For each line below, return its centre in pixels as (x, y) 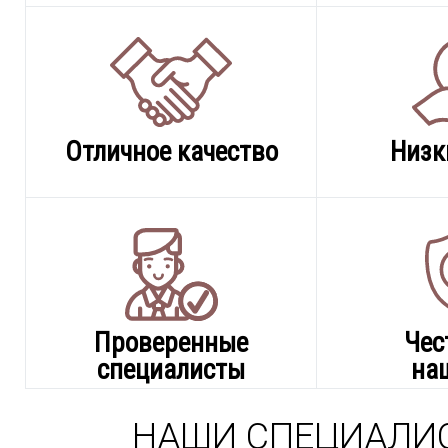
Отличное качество (171, 152)
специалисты (171, 370)
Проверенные (171, 343)
